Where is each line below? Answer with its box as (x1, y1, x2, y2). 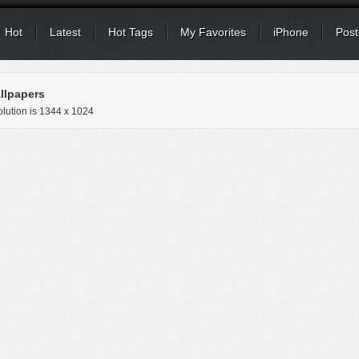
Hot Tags (108, 26, 153, 38)
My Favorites (180, 26, 246, 38)
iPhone (273, 26, 309, 38)
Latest (50, 26, 81, 38)
